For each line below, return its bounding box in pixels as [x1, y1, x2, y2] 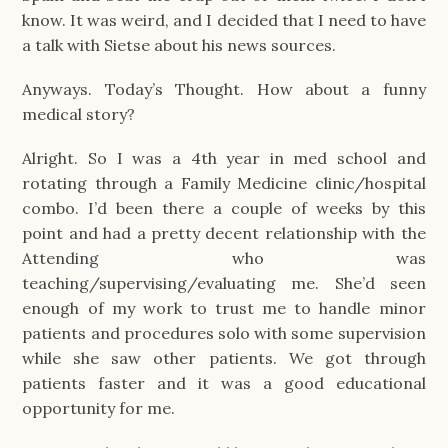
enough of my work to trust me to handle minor [22, 298, 426, 319]
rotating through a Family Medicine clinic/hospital [22, 173, 426, 194]
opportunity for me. [22, 398, 180, 419]
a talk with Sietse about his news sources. [22, 35, 341, 56]
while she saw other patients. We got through [22, 348, 426, 369]
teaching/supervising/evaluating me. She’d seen [22, 273, 426, 294]
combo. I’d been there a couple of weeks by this [22, 198, 426, 219]
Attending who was [22, 248, 426, 269]
